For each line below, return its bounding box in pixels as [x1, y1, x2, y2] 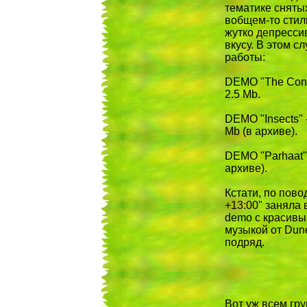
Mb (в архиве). [224, 125, 297, 137]
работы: [224, 51, 265, 63]
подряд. [224, 236, 265, 248]
